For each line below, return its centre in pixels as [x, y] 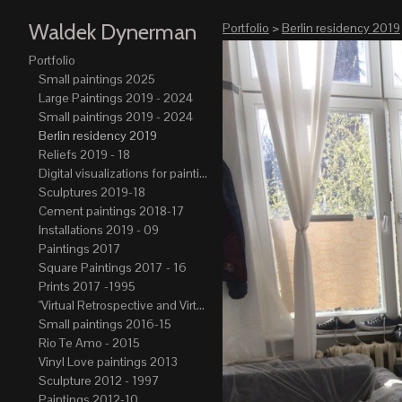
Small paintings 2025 [96, 79]
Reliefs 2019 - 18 [84, 154]
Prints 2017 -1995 [87, 286]
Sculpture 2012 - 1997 [99, 380]
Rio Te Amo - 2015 [89, 342]
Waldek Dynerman [113, 31]
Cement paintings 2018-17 [111, 210]
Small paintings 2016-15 [105, 323]
